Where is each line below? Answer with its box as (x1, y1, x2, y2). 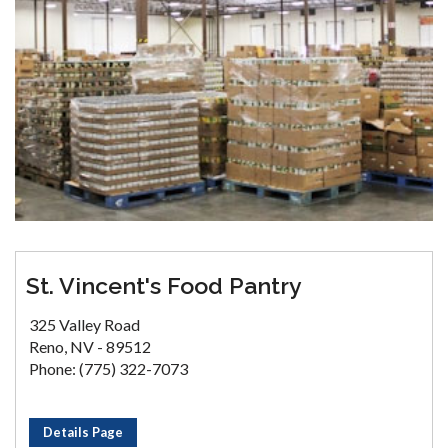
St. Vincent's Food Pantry (26, 272, 302, 300)
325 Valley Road (29, 315, 140, 335)
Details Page (43, 424, 123, 441)
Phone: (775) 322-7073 (29, 359, 188, 379)
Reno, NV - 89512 (29, 337, 151, 357)
